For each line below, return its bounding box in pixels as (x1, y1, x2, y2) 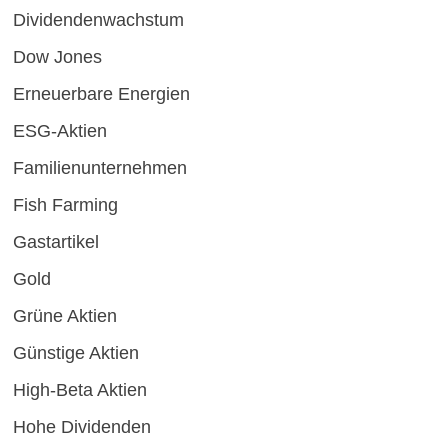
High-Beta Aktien (12, 380, 147, 401)
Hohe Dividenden (12, 417, 151, 438)
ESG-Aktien (12, 121, 107, 142)
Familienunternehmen (12, 158, 187, 179)
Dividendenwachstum (12, 10, 184, 31)
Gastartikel (12, 232, 99, 253)
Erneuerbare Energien (12, 84, 190, 105)
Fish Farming (12, 195, 118, 216)
